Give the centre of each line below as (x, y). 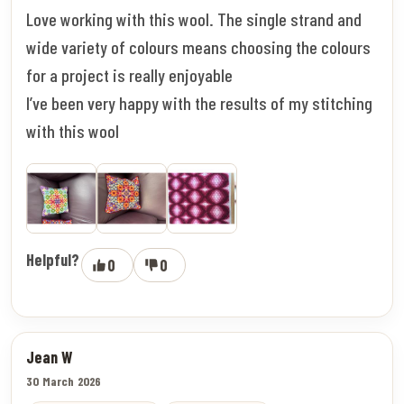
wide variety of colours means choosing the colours (198, 46)
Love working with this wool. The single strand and (194, 18)
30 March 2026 (64, 381)
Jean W (49, 357)
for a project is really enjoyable (129, 74)
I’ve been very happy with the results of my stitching (199, 102)
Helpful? (53, 259)
